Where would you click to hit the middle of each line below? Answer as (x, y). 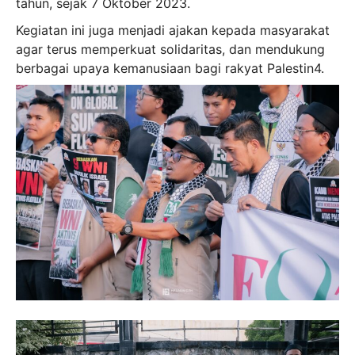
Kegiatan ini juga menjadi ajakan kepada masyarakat (173, 30)
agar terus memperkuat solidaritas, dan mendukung (170, 49)
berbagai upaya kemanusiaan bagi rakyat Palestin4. (170, 68)
